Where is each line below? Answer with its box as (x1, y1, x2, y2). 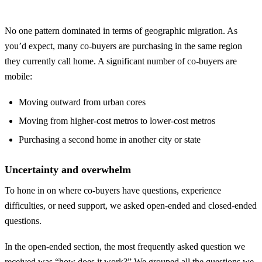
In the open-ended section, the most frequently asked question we (5, 242, 245, 252)
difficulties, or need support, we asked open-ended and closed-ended (5, 201, 257, 211)
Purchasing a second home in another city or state (19, 135, 201, 145)
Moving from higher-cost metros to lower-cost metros (19, 116, 215, 126)
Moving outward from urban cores (19, 96, 146, 107)
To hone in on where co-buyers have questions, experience (5, 185, 221, 196)
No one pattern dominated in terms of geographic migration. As (5, 26, 237, 36)
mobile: (5, 71, 32, 82)
